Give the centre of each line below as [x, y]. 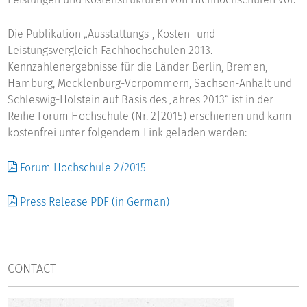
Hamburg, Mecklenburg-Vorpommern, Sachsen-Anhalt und [150, 84]
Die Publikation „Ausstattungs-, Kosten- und [112, 34]
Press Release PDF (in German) [95, 201]
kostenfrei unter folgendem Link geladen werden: [127, 133]
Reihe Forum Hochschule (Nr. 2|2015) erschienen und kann [150, 116]
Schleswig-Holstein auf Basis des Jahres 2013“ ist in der [141, 100]
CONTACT [32, 269]
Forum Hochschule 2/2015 [83, 167]
